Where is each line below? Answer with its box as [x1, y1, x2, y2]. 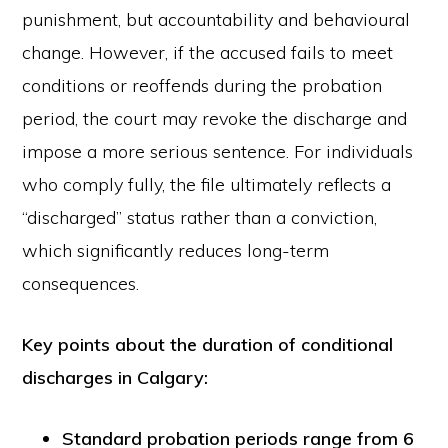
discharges [22, 366, 119, 389]
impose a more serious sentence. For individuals [22, 140, 414, 163]
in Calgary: [118, 366, 209, 389]
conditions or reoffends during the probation [22, 74, 383, 97]
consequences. [22, 272, 140, 295]
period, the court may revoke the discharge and [22, 107, 408, 130]
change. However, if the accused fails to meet [22, 41, 394, 64]
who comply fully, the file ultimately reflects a [22, 173, 392, 196]
